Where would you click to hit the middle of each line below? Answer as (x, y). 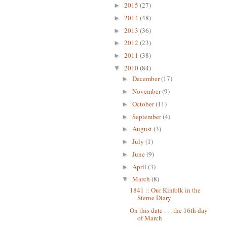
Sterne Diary (155, 197)
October (144, 104)
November (147, 91)
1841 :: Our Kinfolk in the (165, 190)
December (146, 79)
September (147, 116)
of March (150, 218)
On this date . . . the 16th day (169, 210)
